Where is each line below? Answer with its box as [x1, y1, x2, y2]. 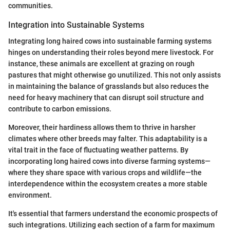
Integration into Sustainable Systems [8, 20, 144, 30]
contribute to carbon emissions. [8, 104, 111, 113]
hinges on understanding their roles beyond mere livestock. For [8, 48, 214, 56]
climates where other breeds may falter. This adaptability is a [8, 134, 207, 143]
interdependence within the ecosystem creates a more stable [8, 179, 207, 188]
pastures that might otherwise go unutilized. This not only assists [8, 70, 221, 79]
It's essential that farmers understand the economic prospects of [8, 209, 218, 218]
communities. [8, 1, 53, 10]
